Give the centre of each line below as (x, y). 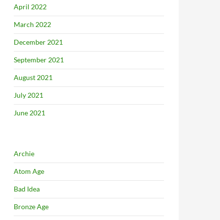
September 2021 (39, 60)
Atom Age (29, 171)
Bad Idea (27, 189)
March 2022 (32, 24)
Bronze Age (31, 206)
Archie (24, 153)
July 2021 (28, 95)
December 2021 (38, 42)
